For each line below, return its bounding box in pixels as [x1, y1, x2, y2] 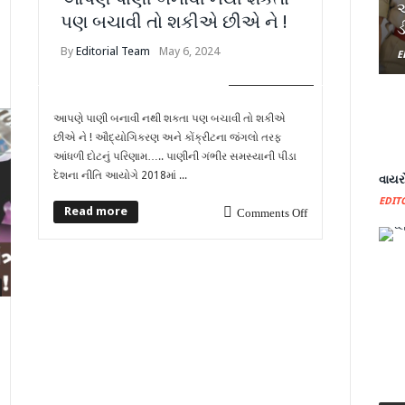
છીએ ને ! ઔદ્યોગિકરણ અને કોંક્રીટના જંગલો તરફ [53, 130, 283, 144]
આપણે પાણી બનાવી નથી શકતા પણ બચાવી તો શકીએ [53, 111, 287, 125]
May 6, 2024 [159, 44, 221, 58]
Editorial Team [76, 44, 151, 58]
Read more [64, 203, 128, 218]
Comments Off [236, 205, 307, 220]
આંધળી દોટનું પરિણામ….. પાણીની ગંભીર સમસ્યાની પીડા [53, 149, 297, 163]
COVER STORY [236, 70, 306, 82]
